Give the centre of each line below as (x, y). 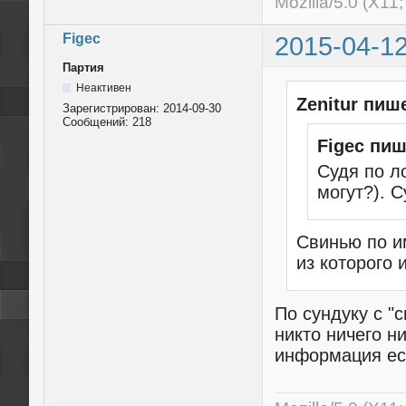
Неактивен (103, 87)
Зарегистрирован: (113, 108)
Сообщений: (97, 121)
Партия (83, 67)
